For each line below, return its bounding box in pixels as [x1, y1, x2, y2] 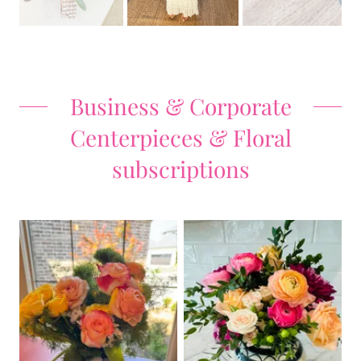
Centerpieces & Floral [69, 122, 292, 152]
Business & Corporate [69, 91, 292, 121]
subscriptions [111, 154, 250, 184]
